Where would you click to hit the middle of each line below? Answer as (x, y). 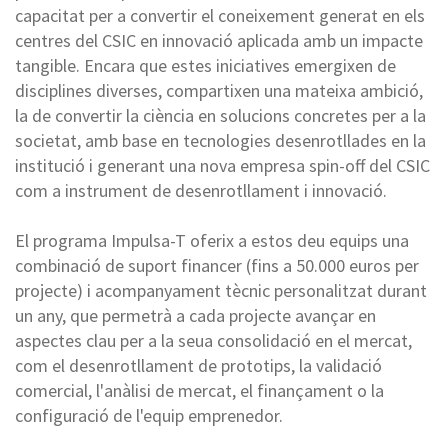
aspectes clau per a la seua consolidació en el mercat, (213, 340)
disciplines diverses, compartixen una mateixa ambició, (219, 90)
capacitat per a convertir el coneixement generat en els (220, 15)
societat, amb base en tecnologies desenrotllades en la (220, 140)
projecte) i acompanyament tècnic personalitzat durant (221, 290)
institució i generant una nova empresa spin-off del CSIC (222, 165)
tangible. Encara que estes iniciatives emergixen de (205, 65)
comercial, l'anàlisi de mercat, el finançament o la (199, 390)
